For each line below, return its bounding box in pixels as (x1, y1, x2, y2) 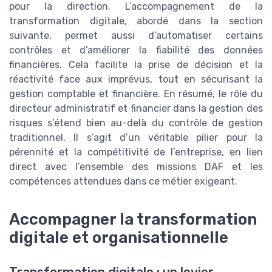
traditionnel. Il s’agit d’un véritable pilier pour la (9, 131, 263, 143)
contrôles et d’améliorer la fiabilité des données (9, 44, 263, 56)
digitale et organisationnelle (9, 228, 228, 247)
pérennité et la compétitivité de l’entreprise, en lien (9, 146, 263, 158)
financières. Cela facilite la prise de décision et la (9, 58, 263, 70)
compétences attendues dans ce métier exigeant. (9, 175, 237, 187)
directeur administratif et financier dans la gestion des (9, 102, 263, 114)
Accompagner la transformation (9, 210, 257, 229)
